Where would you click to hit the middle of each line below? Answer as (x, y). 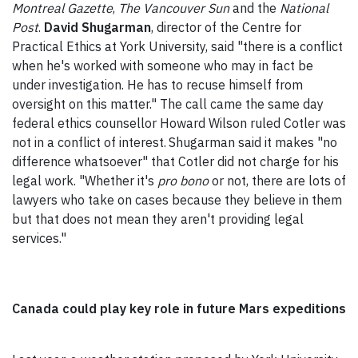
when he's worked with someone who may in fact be (163, 66)
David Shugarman (97, 28)
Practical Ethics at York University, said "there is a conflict (177, 47)
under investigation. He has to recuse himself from (157, 85)
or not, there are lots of (279, 181)
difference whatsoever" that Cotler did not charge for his (175, 162)
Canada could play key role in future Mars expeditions (179, 309)
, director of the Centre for (226, 28)
